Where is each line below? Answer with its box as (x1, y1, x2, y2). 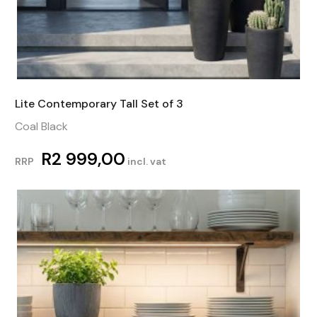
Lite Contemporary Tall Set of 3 (14, 96, 183, 111)
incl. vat (125, 154, 166, 168)
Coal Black (14, 118, 68, 134)
